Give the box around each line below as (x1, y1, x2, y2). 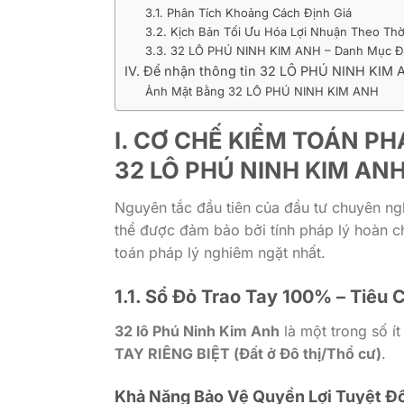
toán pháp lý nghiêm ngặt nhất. (115, 243, 326, 262)
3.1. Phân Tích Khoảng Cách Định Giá (144, 5, 352, 20)
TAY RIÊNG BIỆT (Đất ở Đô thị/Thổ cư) (115, 344, 381, 363)
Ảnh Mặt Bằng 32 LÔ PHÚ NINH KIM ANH (144, 83, 379, 98)
